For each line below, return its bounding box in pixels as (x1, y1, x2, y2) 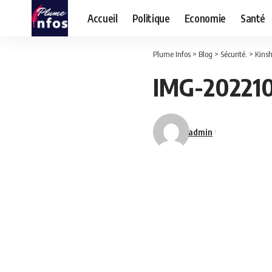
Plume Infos (153, 49, 191, 59)
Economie (184, 11, 226, 25)
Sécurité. (220, 49, 247, 59)
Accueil (87, 11, 118, 25)
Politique (132, 11, 170, 25)
